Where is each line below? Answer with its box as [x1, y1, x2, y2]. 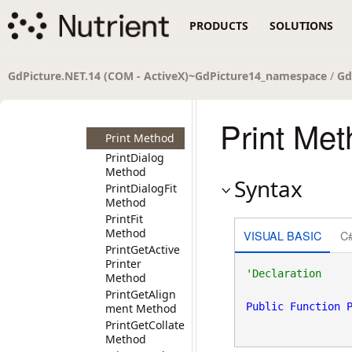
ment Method [105, 301, 177, 316]
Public [245, 300, 284, 313]
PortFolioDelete [105, 97, 185, 112]
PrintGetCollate [105, 317, 185, 332]
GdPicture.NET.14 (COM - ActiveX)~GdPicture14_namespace [8, 68, 327, 83]
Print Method [105, 130, 174, 145]
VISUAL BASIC [243, 226, 321, 244]
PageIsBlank [105, 5, 170, 20]
